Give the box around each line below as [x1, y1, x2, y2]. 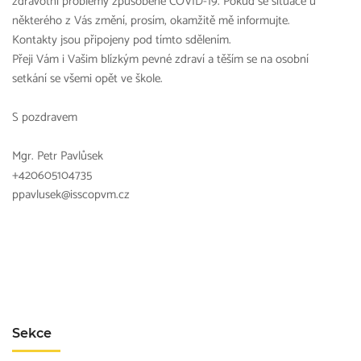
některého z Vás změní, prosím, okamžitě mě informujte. [12, 10, 290, 31]
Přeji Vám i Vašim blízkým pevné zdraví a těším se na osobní [12, 49, 309, 69]
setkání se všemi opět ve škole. [12, 68, 163, 89]
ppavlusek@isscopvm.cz [12, 185, 130, 205]
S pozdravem [12, 107, 77, 127]
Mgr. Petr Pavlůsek [12, 146, 103, 166]
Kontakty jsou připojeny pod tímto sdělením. [12, 30, 231, 50]
